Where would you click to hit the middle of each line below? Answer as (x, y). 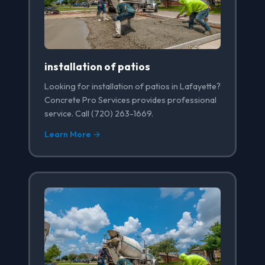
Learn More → (72, 135)
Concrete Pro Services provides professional (130, 100)
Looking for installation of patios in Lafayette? (132, 87)
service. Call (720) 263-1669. (99, 114)
